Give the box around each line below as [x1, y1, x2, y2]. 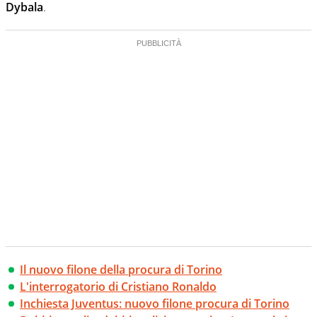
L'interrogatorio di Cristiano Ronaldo [20, 279, 217, 295]
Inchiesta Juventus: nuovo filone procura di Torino [20, 296, 289, 312]
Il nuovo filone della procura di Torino [20, 262, 222, 278]
